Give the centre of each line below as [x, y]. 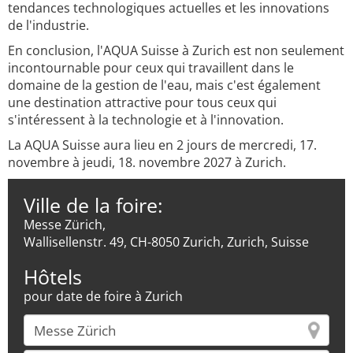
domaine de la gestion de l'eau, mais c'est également [164, 85]
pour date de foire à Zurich [103, 296]
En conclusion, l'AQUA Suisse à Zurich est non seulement [176, 50]
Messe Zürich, [65, 225]
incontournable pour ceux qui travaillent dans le [151, 68]
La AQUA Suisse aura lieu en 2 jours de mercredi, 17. [162, 145]
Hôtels [53, 277]
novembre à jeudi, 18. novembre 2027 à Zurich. [147, 162]
